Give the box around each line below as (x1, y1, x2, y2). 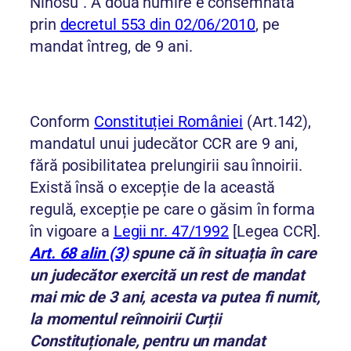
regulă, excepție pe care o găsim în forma (30, 200, 315, 219)
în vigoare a (30, 222, 114, 241)
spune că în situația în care (132, 244, 317, 263)
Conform (30, 112, 95, 132)
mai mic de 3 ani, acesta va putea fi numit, (30, 288, 320, 307)
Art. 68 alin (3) (30, 244, 128, 263)
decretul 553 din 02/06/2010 (60, 15, 255, 34)
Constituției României (94, 112, 244, 132)
